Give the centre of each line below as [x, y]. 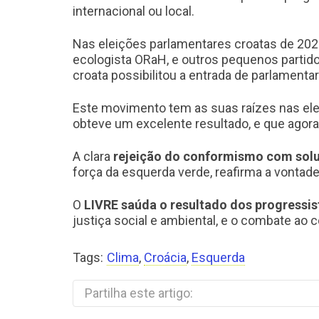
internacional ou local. [134, 11]
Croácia [165, 257]
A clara [93, 156]
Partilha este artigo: [139, 293]
